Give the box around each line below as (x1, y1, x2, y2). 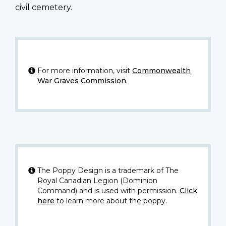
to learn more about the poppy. (54, 196, 167, 205)
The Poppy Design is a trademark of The (37, 165, 179, 175)
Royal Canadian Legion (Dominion (37, 176, 157, 185)
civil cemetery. (15, 2, 72, 12)
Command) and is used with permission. (37, 186, 180, 195)
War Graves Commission (37, 76, 126, 85)
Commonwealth (132, 66, 191, 75)
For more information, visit (37, 66, 132, 75)
